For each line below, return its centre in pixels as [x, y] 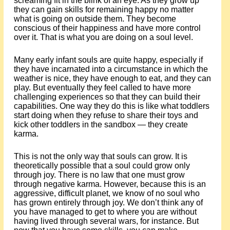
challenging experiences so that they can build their [107, 97]
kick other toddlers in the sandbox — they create [101, 124]
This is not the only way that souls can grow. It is [100, 156]
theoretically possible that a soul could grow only [102, 166]
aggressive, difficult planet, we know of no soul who [107, 193]
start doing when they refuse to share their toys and [106, 115]
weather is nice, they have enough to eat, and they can [112, 78]
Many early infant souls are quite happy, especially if [108, 60]
